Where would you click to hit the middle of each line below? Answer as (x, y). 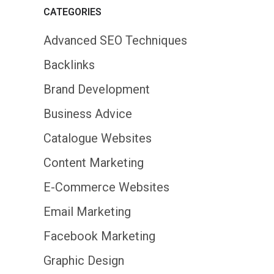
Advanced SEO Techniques (115, 40)
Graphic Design (84, 261)
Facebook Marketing (99, 236)
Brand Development (97, 89)
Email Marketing (87, 212)
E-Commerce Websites (106, 187)
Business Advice (88, 114)
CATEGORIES (72, 12)
